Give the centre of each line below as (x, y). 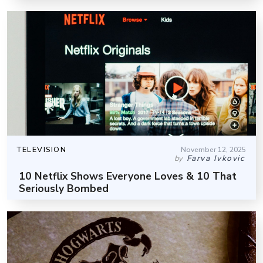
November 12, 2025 (213, 149)
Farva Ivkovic (215, 158)
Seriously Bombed (64, 188)
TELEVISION (42, 149)
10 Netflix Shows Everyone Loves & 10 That (128, 176)
